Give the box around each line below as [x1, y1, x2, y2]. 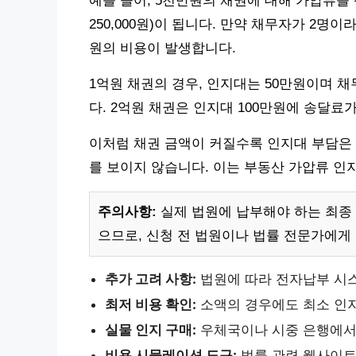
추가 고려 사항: [105, 270, 196, 287]
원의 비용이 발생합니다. [89, 40, 236, 56]
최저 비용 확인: [105, 296, 196, 312]
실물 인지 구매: [105, 321, 196, 338]
